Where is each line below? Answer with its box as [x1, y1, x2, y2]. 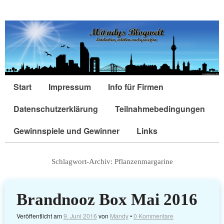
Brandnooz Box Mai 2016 [16, 190, 197, 208]
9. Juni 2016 [63, 211, 97, 220]
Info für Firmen [108, 81, 163, 93]
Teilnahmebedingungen [115, 103, 205, 115]
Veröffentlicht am [16, 211, 63, 220]
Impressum [48, 81, 91, 93]
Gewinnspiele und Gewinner [13, 125, 119, 137]
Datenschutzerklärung [13, 103, 98, 115]
